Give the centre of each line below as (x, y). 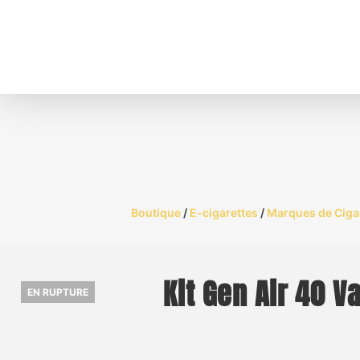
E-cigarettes (224, 213)
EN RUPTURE (58, 292)
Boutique (156, 213)
